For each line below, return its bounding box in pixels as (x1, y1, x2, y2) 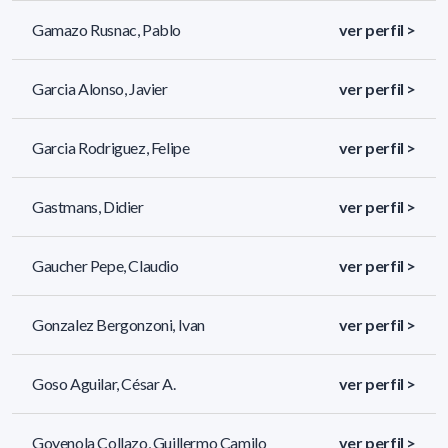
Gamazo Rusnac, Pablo (32, 20, 181, 40)
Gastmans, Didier (32, 197, 144, 217)
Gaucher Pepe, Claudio (32, 256, 179, 276)
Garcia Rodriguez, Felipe (32, 138, 190, 158)
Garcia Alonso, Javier (32, 79, 168, 99)
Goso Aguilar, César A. (32, 374, 176, 394)
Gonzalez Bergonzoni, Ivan (32, 315, 205, 335)
